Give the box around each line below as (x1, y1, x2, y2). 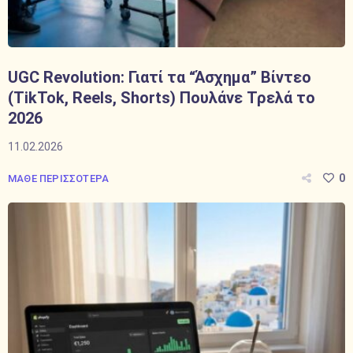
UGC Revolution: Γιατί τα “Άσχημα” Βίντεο (8, 68, 311, 87)
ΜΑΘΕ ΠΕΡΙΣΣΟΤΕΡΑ (8, 173, 110, 184)
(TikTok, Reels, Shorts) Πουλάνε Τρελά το (8, 88, 315, 107)
